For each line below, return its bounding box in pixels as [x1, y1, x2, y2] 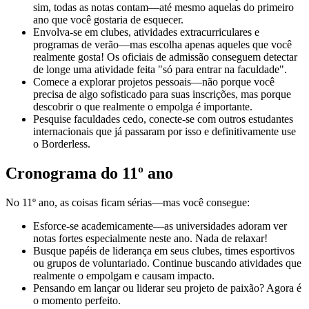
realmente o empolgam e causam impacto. [33, 269, 215, 281]
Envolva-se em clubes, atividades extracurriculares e [33, 26, 259, 39]
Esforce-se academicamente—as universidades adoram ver [33, 219, 287, 232]
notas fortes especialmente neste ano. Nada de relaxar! [33, 232, 268, 244]
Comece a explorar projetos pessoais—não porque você [33, 76, 275, 88]
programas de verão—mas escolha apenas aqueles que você [33, 39, 292, 51]
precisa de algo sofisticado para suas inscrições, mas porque [33, 88, 291, 101]
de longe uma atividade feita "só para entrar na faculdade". [33, 63, 287, 76]
